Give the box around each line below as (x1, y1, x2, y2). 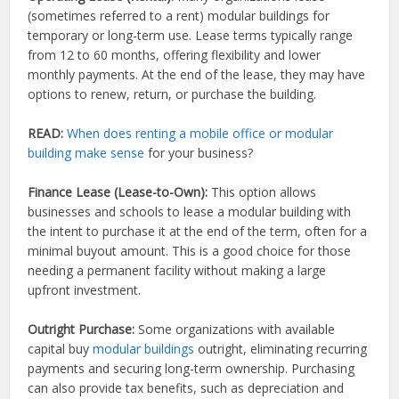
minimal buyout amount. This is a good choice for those (28, 242, 352, 260)
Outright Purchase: (28, 321, 135, 338)
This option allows (208, 183, 317, 201)
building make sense (28, 144, 145, 162)
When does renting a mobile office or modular (67, 125, 334, 142)
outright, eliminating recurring (194, 340, 368, 358)
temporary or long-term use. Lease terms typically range (28, 27, 354, 45)
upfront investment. (28, 281, 142, 299)
